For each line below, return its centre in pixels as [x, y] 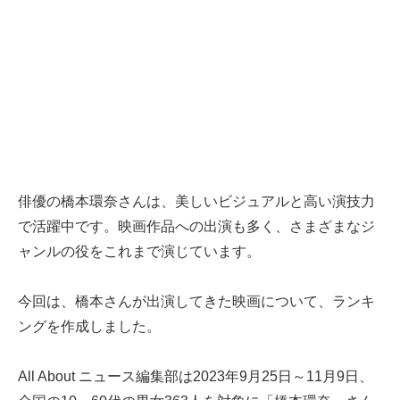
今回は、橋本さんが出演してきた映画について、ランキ [196, 302]
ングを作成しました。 [89, 327]
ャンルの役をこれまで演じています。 [139, 252]
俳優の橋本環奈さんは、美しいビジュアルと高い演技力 [196, 202]
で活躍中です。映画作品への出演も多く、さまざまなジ [196, 227]
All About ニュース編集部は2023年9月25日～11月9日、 [196, 377]
